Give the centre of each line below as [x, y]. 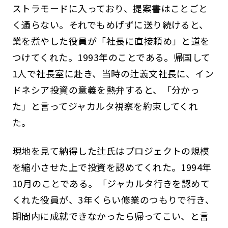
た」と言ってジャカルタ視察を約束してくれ [105, 106]
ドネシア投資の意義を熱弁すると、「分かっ [106, 90]
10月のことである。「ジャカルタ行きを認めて [111, 183]
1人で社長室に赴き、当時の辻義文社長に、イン [113, 74]
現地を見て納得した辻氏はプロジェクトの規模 [111, 150]
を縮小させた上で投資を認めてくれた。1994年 [112, 167]
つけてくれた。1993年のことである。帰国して [111, 57]
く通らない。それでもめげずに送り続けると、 [110, 25]
